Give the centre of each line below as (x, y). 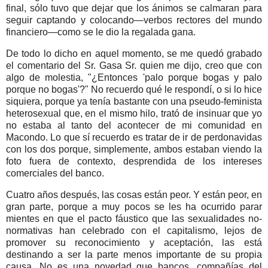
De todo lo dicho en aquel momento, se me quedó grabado (134, 54)
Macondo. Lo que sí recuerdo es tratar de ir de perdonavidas (134, 138)
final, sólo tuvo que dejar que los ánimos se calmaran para (134, 8)
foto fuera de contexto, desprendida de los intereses (134, 162)
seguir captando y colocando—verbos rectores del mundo (134, 20)
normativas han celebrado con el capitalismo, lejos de (134, 230)
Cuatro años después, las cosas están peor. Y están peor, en (134, 194)
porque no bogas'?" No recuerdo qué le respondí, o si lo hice (134, 90)
